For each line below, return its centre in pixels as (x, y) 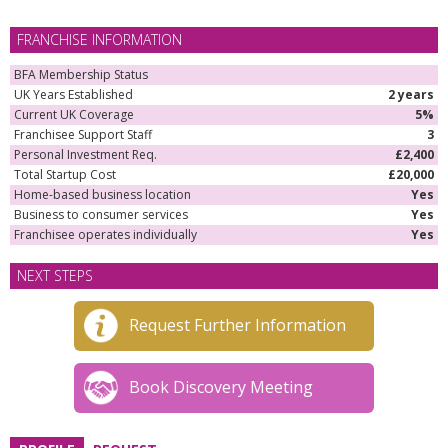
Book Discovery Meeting (221, 387)
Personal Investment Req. (85, 154)
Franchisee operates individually (105, 234)
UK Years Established (73, 94)
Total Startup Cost (65, 174)
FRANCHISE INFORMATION (99, 39)
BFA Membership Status (81, 74)
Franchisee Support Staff (83, 134)
